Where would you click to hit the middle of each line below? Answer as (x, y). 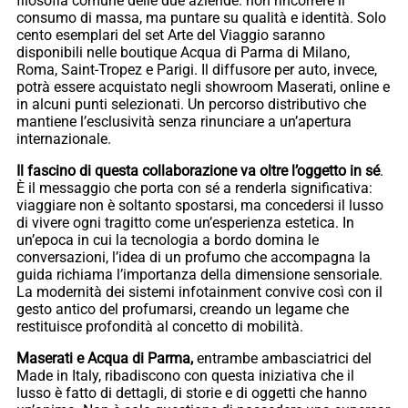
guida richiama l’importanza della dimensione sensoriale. (199, 275)
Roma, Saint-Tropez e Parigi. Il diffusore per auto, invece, (197, 70)
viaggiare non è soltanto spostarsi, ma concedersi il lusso (200, 206)
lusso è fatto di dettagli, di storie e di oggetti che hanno (192, 393)
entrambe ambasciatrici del (282, 359)
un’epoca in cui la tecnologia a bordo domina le (168, 240)
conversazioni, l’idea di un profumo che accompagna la (194, 258)
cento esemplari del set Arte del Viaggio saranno (171, 36)
